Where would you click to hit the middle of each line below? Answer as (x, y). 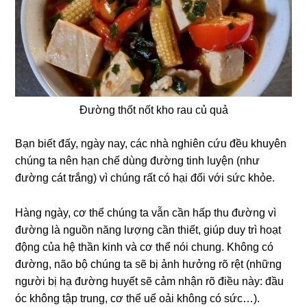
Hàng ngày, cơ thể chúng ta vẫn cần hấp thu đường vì (146, 212)
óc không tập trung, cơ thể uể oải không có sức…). (138, 298)
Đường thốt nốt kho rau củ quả (153, 110)
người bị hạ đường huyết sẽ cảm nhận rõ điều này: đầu (150, 281)
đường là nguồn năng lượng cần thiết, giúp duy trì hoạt (148, 230)
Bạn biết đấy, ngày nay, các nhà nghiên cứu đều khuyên (151, 143)
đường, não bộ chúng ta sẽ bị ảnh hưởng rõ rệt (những (149, 264)
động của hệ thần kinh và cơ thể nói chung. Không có (145, 247)
